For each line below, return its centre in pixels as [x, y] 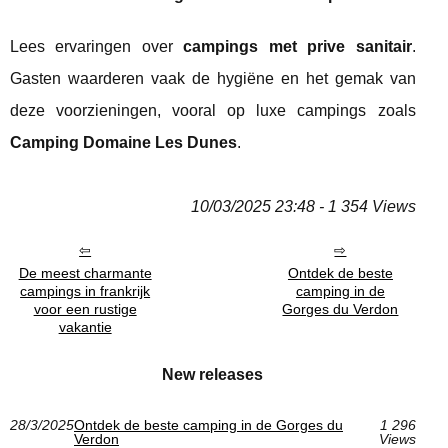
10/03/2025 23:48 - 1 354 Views [303, 207]
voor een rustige [85, 309]
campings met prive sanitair [297, 47]
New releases [213, 375]
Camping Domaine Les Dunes [123, 143]
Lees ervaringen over [97, 47]
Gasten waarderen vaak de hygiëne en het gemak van [213, 79]
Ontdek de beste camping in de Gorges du [208, 425]
